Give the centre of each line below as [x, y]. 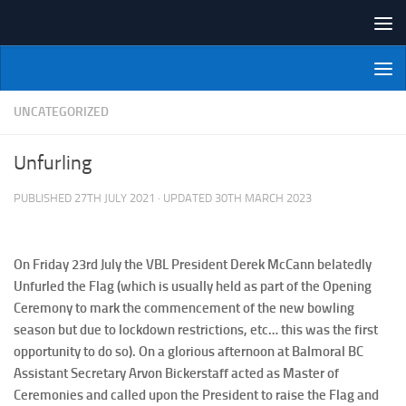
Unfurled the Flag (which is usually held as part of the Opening [193, 286]
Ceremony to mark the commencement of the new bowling [184, 308]
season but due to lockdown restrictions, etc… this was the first [196, 330]
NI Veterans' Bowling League [203, 89]
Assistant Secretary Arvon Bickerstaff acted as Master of [176, 373]
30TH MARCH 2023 [263, 198]
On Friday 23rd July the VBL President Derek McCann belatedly [193, 265]
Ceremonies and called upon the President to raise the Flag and [196, 395]
